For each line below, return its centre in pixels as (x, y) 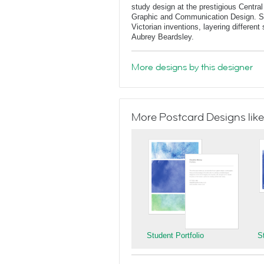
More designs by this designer (192, 67)
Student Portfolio (175, 235)
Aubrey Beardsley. (163, 37)
